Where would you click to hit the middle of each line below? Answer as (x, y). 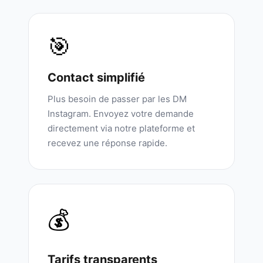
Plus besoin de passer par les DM (117, 99)
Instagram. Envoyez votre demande (121, 114)
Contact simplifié (96, 77)
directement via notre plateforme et (121, 128)
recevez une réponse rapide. (107, 143)
